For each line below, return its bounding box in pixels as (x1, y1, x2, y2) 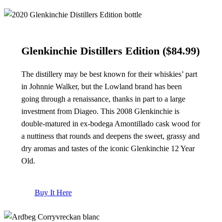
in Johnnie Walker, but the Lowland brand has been (21, 82, 182, 91)
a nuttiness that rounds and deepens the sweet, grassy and (21, 132, 200, 141)
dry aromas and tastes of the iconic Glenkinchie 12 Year (21, 144, 195, 153)
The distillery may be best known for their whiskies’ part (21, 70, 197, 79)
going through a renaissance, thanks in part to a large (21, 95, 185, 104)
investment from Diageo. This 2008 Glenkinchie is (21, 107, 179, 116)
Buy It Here (34, 188, 72, 197)
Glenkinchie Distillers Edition (21, 45, 163, 57)
